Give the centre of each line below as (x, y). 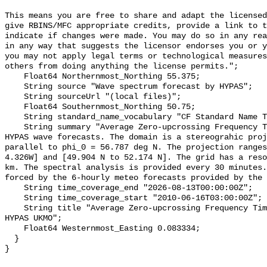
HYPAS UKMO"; (33, 219)
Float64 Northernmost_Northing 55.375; (14, 77)
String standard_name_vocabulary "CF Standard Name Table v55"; (14, 117)
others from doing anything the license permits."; (122, 67)
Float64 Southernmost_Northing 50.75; (14, 107)
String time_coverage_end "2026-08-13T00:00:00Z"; (14, 188)
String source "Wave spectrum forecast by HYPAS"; (14, 87)
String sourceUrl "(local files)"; (14, 97)
